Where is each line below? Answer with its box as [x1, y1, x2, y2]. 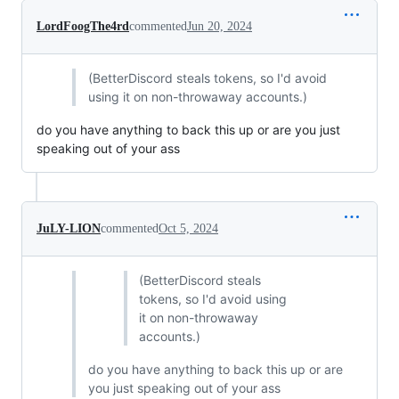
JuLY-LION [37, 221, 101, 235]
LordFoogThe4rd [37, 19, 129, 33]
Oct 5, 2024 [159, 221, 218, 235]
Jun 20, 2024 [187, 19, 252, 33]
